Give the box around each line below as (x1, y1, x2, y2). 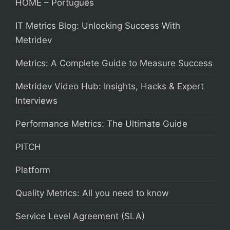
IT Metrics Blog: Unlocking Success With (15, 21, 180, 31)
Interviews (15, 95, 57, 106)
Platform (15, 165, 50, 176)
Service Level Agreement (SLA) (15, 211, 145, 222)
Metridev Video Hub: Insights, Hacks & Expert (15, 81, 204, 92)
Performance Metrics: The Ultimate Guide (15, 119, 187, 129)
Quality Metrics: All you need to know (15, 188, 169, 199)
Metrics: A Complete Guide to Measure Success (15, 58, 213, 69)
